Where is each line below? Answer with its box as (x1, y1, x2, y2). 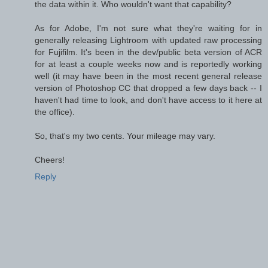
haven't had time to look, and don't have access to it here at (35, 95, 262, 105)
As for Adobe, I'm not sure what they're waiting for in (35, 23, 262, 33)
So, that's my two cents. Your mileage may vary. (35, 131, 215, 141)
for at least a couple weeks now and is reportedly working (35, 59, 262, 69)
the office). (35, 107, 75, 117)
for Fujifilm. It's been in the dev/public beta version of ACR (35, 47, 262, 57)
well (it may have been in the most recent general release (35, 71, 262, 81)
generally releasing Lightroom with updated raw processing (35, 35, 262, 45)
